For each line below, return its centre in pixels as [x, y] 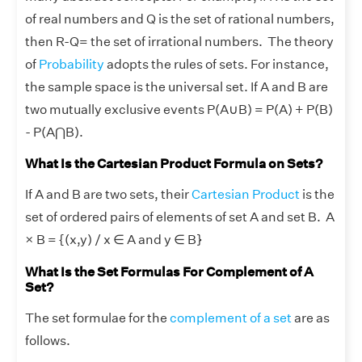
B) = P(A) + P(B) [286, 109]
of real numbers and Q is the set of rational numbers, [180, 19]
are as [311, 318]
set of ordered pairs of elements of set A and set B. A [180, 217]
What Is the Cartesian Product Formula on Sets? [174, 164]
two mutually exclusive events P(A [127, 109]
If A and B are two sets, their [108, 195]
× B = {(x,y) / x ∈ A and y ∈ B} [114, 240]
